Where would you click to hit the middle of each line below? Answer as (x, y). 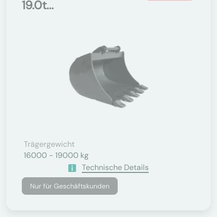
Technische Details (115, 167)
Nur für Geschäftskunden (70, 186)
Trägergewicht (49, 144)
